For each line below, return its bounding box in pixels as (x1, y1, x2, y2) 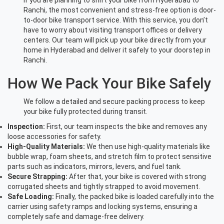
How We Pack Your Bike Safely (7, 74, 211, 92)
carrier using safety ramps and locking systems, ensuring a (7, 202, 197, 211)
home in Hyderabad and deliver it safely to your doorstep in (23, 46, 210, 54)
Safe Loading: (7, 192, 54, 201)
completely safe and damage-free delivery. (7, 212, 144, 221)
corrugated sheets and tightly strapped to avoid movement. (7, 182, 200, 191)
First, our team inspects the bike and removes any (45, 122, 207, 131)
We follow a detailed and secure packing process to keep (23, 97, 205, 106)
